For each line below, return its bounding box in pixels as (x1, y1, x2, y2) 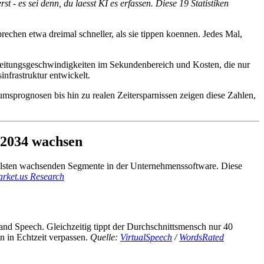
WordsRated (179, 232, 224, 243)
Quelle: (90, 232, 120, 243)
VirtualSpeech (120, 232, 172, 243)
